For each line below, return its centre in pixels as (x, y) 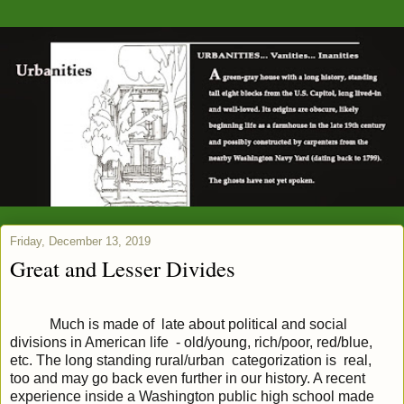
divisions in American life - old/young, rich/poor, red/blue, (191, 343)
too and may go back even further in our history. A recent (188, 379)
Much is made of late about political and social (179, 325)
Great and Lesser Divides (123, 269)
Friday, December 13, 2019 (80, 242)
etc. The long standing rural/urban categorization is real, (191, 361)
